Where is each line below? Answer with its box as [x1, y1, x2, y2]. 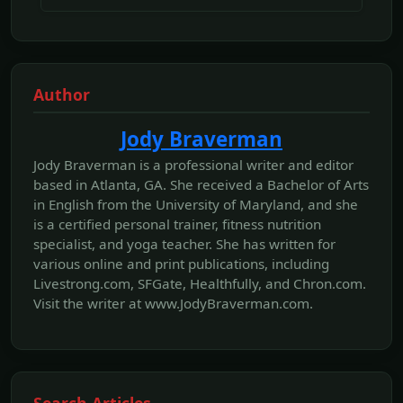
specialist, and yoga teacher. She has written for [33, 234, 336, 253]
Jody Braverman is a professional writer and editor [33, 155, 354, 174]
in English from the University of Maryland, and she [33, 194, 358, 213]
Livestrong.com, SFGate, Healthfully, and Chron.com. [33, 273, 366, 292]
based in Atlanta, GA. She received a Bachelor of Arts [33, 175, 369, 193]
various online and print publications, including [33, 254, 329, 273]
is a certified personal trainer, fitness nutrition [33, 214, 321, 233]
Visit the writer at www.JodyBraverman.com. [33, 293, 313, 312]
